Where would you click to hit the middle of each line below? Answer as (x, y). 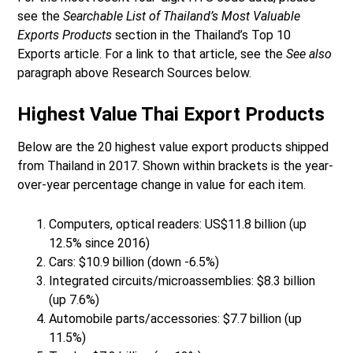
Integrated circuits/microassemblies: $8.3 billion (182, 281)
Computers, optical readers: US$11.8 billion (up (178, 225)
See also (309, 54)
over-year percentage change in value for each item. (162, 185)
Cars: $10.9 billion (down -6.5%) (134, 262)
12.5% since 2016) (100, 243)
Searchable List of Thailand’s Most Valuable (182, 17)
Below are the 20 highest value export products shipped (173, 147)
